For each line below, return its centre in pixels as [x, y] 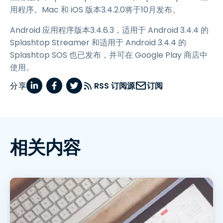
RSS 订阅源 [115, 86]
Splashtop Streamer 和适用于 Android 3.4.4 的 [98, 43]
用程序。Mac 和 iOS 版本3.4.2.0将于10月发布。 [95, 10]
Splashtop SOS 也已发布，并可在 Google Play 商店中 [109, 55]
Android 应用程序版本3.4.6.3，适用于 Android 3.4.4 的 [109, 30]
